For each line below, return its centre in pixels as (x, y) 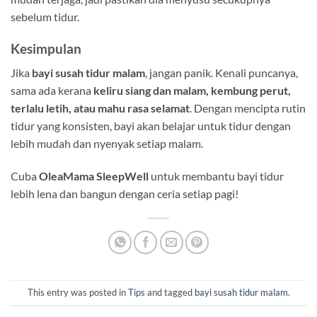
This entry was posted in (77, 293)
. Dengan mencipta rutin (248, 108)
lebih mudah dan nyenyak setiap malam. (107, 144)
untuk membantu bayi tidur (216, 175)
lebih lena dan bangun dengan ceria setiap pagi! (125, 193)
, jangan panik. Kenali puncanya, (221, 73)
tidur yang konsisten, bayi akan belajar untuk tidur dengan (151, 126)
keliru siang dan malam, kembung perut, (192, 91)
